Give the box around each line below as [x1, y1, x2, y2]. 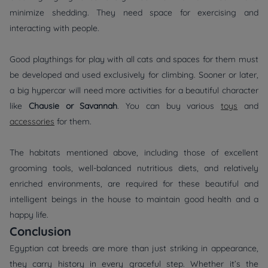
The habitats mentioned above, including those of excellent [10, 147, 258, 159]
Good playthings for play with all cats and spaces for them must [10, 54, 258, 65]
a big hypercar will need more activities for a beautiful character [10, 85, 258, 96]
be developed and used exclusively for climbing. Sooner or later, [10, 69, 258, 81]
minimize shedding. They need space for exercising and [10, 7, 258, 19]
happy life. [10, 209, 48, 221]
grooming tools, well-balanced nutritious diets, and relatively [10, 163, 258, 174]
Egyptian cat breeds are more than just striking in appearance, [10, 243, 258, 254]
